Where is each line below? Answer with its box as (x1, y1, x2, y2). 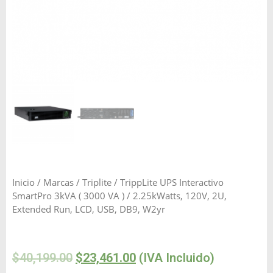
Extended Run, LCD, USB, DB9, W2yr (12, 202, 165, 215)
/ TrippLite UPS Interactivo (112, 175, 224, 188)
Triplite (82, 175, 112, 188)
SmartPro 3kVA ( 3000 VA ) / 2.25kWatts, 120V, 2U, (12, 189, 227, 202)
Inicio (12, 175, 35, 188)
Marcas (43, 175, 74, 188)
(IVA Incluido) (136, 250, 214, 266)
